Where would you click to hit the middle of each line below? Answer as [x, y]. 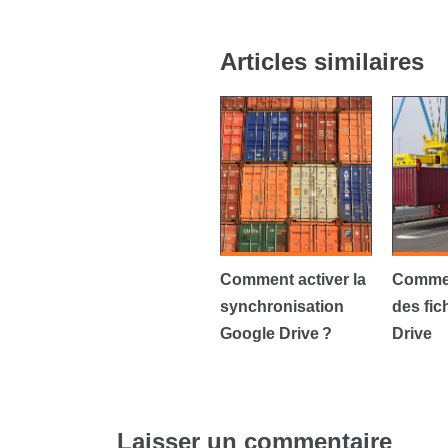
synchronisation [281, 306]
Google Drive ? [275, 333]
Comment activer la [292, 279]
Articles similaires [321, 61]
